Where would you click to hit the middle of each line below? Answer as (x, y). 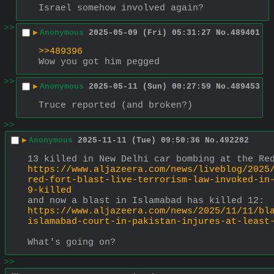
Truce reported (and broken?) (116, 105)
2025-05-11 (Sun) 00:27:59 (150, 87)
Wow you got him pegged (99, 62)
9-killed (50, 190)
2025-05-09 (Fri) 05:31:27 (150, 33)
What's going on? (72, 242)
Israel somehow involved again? (121, 8)
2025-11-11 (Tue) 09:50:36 (139, 141)
